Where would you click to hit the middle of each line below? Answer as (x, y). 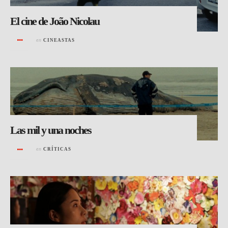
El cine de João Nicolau (55, 21)
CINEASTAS (59, 40)
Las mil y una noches (51, 130)
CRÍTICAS (57, 149)
